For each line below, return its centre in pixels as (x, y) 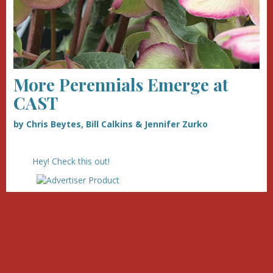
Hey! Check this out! (71, 161)
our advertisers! (60, 221)
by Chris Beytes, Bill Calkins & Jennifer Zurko (111, 124)
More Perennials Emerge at (121, 84)
